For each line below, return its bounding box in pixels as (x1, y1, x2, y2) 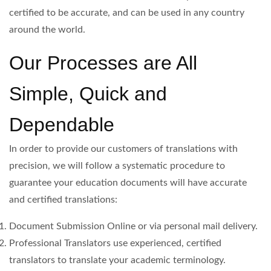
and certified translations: (9, 195, 117, 204)
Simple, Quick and (9, 83, 167, 105)
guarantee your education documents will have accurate (9, 178, 247, 188)
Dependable (9, 114, 114, 135)
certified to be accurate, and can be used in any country (9, 8, 244, 18)
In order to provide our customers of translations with (9, 144, 238, 154)
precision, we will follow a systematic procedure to (9, 161, 225, 171)
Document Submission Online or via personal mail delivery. (9, 221, 258, 231)
